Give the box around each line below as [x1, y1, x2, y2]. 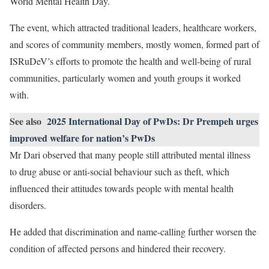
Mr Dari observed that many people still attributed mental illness [10, 148, 250, 161]
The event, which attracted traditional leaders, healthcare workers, [10, 21, 256, 34]
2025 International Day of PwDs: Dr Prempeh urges [47, 114, 258, 128]
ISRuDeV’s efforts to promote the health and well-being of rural [10, 55, 251, 67]
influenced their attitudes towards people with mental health [10, 182, 234, 195]
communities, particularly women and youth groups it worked [10, 71, 241, 84]
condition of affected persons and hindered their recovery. [10, 242, 229, 255]
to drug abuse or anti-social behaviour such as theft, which [10, 165, 229, 178]
